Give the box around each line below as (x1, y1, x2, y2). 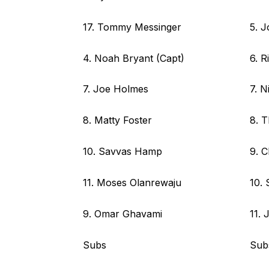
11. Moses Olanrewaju (83, 177, 181, 189)
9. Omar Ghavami (83, 208, 162, 220)
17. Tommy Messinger (83, 20, 181, 33)
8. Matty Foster (83, 114, 152, 127)
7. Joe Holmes (83, 83, 148, 95)
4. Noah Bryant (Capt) (83, 52, 184, 64)
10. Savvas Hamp (83, 145, 162, 158)
